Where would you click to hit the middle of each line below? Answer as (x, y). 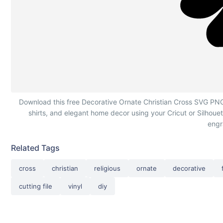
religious (107, 168)
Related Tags (35, 148)
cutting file (36, 186)
